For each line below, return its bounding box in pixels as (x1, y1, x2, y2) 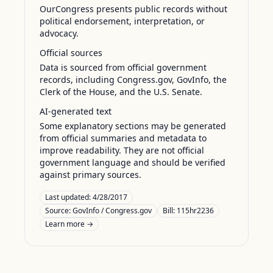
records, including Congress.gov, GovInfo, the (40, 74, 227, 85)
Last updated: (45, 192, 93, 202)
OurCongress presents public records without (40, 3, 227, 15)
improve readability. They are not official (40, 144, 204, 156)
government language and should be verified (40, 157, 225, 168)
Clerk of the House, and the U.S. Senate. (40, 86, 202, 97)
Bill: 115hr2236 (163, 205, 214, 216)
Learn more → (45, 219, 93, 229)
